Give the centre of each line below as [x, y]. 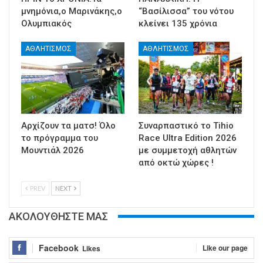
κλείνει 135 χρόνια [178, 23]
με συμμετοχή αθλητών [188, 150]
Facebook [59, 247]
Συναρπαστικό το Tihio [186, 125]
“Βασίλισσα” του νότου [186, 11]
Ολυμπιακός [46, 23]
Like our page [225, 247]
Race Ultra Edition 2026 [188, 138]
